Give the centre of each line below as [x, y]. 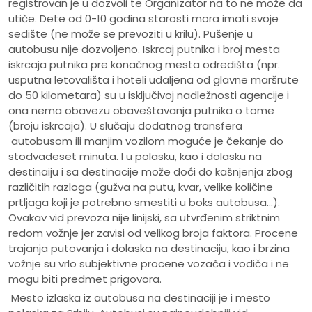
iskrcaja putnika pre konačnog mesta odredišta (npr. [144, 65]
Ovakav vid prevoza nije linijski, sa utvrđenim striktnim [144, 218]
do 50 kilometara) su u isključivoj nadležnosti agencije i [149, 95]
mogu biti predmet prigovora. [85, 279]
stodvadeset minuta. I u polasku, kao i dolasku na [135, 157]
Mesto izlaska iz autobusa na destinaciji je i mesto [139, 298]
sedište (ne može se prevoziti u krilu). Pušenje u [131, 34]
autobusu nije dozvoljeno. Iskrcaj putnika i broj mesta [144, 49]
